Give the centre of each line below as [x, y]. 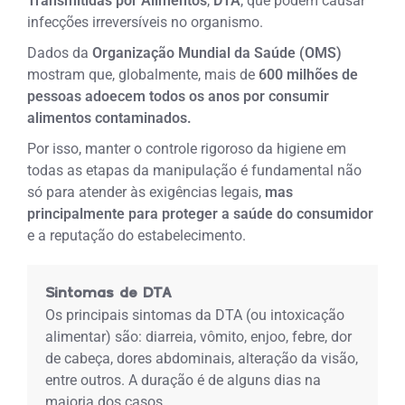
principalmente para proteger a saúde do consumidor [201, 213]
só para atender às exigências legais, [145, 192]
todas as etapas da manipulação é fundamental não [195, 170]
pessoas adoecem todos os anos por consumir [179, 96]
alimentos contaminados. [110, 118]
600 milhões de [309, 74]
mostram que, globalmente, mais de [143, 74]
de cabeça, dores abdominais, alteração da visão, [202, 358]
